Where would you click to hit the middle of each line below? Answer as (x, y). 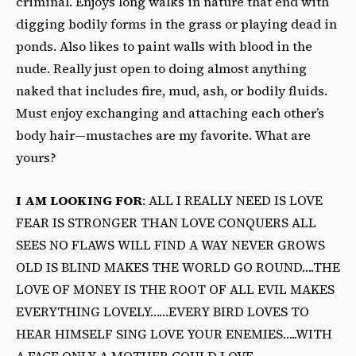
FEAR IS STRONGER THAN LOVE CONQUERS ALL (166, 222)
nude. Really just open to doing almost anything (161, 68)
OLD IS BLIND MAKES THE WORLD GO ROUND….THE (178, 267)
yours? (36, 157)
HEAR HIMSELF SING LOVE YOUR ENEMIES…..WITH (174, 333)
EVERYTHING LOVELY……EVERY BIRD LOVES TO (163, 311)
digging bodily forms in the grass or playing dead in (176, 23)
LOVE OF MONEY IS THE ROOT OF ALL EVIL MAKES (175, 289)
